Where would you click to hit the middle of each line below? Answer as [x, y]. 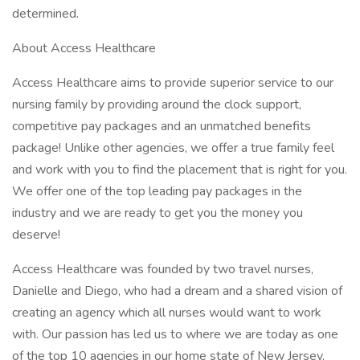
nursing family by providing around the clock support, [157, 104]
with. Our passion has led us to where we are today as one [175, 334]
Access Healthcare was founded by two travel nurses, [163, 269]
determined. [45, 14]
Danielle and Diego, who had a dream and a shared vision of [177, 291]
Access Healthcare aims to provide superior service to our [173, 83]
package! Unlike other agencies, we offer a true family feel [173, 148]
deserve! [36, 235]
